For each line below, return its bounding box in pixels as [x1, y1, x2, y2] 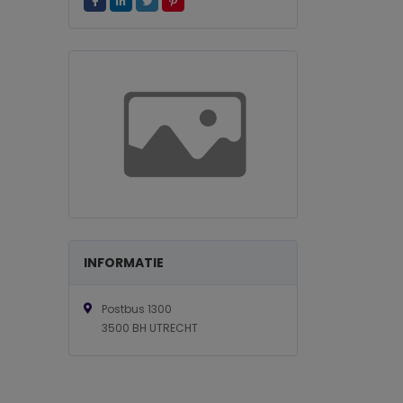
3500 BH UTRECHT [102, 319, 198, 336]
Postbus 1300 [102, 300, 172, 317]
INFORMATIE [84, 253, 164, 272]
